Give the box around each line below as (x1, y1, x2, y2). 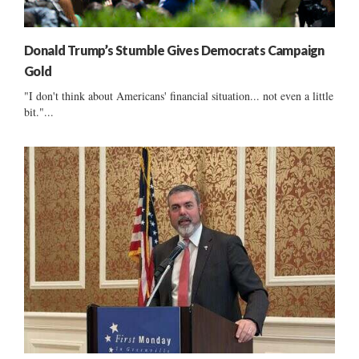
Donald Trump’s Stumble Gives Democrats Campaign (24, 42, 325, 58)
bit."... (24, 103, 54, 119)
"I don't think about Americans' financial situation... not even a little (24, 87, 333, 103)
